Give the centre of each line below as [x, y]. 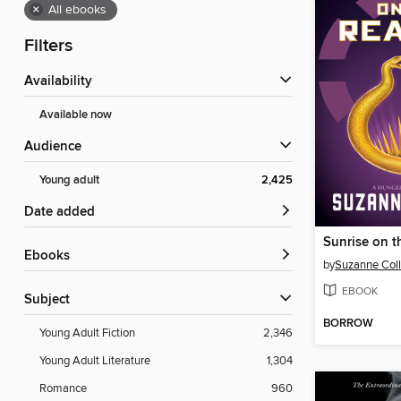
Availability [63, 82]
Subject [51, 300]
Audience [57, 147]
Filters [48, 47]
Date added [64, 213]
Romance [63, 389]
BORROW [348, 324]
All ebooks [77, 10]
